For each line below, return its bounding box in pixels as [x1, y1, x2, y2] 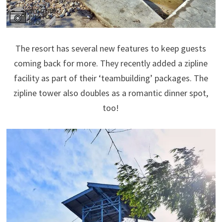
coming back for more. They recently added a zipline [14, 57, 208, 69]
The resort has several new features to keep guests [15, 43, 207, 55]
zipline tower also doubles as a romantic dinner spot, [13, 87, 209, 99]
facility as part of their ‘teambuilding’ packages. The [13, 72, 208, 84]
